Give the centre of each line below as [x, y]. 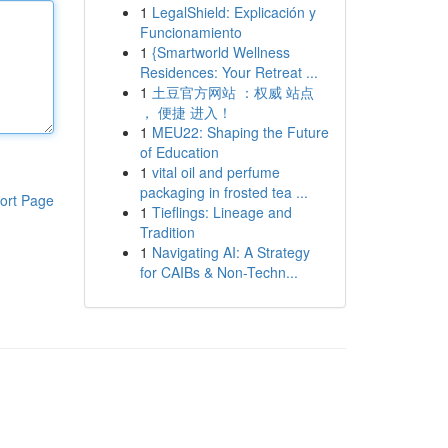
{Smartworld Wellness [220, 52]
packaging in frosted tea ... [223, 192]
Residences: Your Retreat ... [228, 72]
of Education [179, 152]
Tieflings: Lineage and [221, 212]
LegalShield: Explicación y [233, 12]
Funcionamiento [190, 32]
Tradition [167, 232]
